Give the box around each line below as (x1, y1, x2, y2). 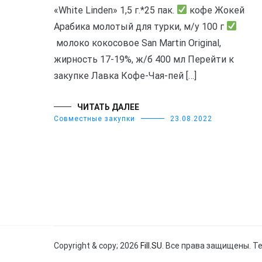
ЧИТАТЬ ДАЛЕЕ (77, 102, 139, 112)
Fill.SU (140, 240, 162, 250)
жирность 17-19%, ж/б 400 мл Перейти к (54, 53, 234, 65)
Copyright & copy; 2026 (54, 240, 140, 250)
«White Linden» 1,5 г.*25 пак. (54, 4, 177, 16)
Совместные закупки (54, 114, 135, 123)
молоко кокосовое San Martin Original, (54, 37, 221, 49)
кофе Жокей (187, 4, 245, 16)
